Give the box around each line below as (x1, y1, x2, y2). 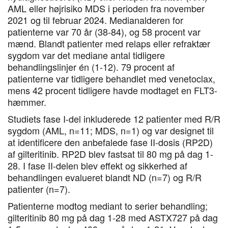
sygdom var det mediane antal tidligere (8, 48, 165, 62)
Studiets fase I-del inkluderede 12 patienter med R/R (8, 112, 220, 125)
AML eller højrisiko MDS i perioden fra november (8, 2, 205, 15)
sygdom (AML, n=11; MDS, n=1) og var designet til (8, 124, 214, 137)
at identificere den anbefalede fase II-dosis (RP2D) (8, 135, 213, 149)
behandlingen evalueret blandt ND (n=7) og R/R (8, 170, 202, 184)
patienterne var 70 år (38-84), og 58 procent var (8, 25, 201, 38)
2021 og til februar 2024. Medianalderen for (8, 13, 183, 26)
